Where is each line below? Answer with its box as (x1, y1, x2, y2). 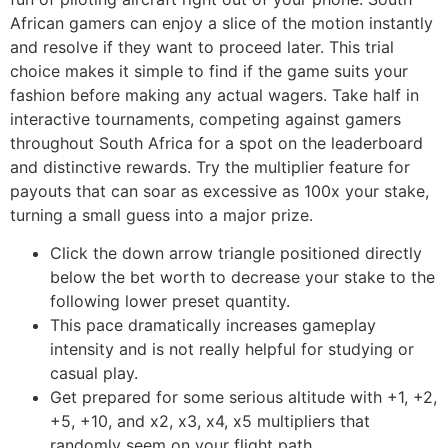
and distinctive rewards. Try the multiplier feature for (10, 156, 410, 177)
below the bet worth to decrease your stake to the (50, 267, 435, 288)
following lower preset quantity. (50, 291, 290, 312)
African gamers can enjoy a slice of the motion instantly (10, 12, 433, 33)
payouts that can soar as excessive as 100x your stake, (10, 180, 429, 201)
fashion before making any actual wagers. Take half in (10, 84, 419, 105)
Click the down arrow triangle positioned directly (50, 243, 422, 264)
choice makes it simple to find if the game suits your (10, 60, 408, 81)
